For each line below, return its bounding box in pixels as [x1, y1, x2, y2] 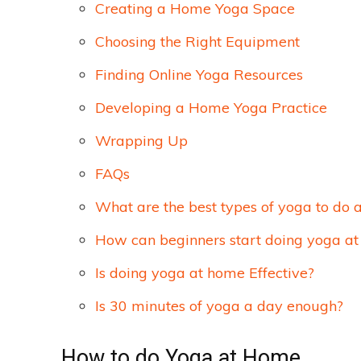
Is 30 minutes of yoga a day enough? [95, 297, 343, 316]
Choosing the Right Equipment [95, 32, 300, 52]
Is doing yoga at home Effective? [95, 263, 314, 283]
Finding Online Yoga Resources [95, 65, 303, 85]
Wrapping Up [95, 131, 188, 151]
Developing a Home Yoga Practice [95, 98, 327, 118]
